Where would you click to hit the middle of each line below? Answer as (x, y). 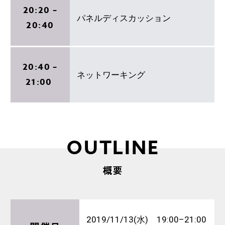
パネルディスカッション (124, 18)
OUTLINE (113, 149)
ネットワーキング (111, 75)
